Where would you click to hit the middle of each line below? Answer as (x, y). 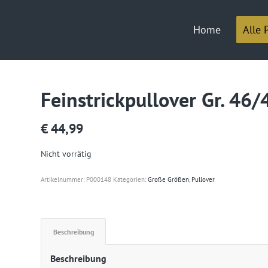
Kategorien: (131, 180)
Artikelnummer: (64, 180)
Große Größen (169, 180)
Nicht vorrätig (66, 153)
